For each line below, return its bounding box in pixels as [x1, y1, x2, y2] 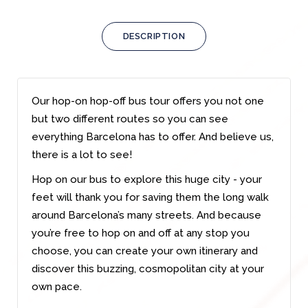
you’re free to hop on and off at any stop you [32, 226, 250, 239]
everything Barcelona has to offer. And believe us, [32, 130, 274, 143]
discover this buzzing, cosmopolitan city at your [32, 262, 264, 275]
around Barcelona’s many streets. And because [32, 208, 261, 221]
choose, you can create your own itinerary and [32, 244, 258, 257]
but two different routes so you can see [32, 112, 228, 125]
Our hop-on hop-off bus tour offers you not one [32, 94, 264, 107]
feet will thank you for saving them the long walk [32, 190, 269, 203]
